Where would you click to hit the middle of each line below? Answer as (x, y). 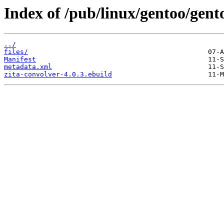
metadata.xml (28, 67)
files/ (16, 52)
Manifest (20, 59)
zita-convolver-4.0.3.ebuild (58, 74)
